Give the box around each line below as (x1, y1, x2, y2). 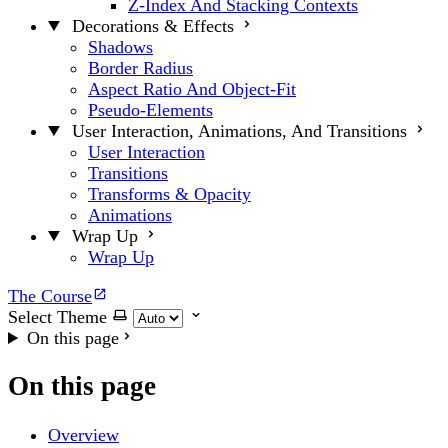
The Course (8, 286, 92, 306)
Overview (48, 424, 119, 445)
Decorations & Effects (72, 16, 235, 36)
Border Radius (88, 58, 193, 78)
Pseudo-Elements (88, 100, 213, 120)
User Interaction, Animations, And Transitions (72, 121, 408, 141)
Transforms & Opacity (88, 184, 251, 204)
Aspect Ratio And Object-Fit (88, 79, 296, 99)
